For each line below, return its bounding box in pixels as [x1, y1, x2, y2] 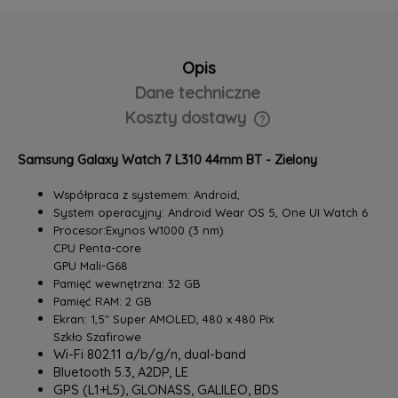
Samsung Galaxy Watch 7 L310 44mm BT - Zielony [17, 151, 317, 168]
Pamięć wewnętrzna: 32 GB [52, 275, 201, 291]
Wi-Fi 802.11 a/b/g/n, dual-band [52, 345, 246, 362]
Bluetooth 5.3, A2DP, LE [52, 362, 188, 380]
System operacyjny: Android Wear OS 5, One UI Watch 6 [52, 204, 368, 219]
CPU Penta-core [52, 240, 141, 255]
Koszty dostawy [123, 107, 251, 128]
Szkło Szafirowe [52, 329, 141, 344]
